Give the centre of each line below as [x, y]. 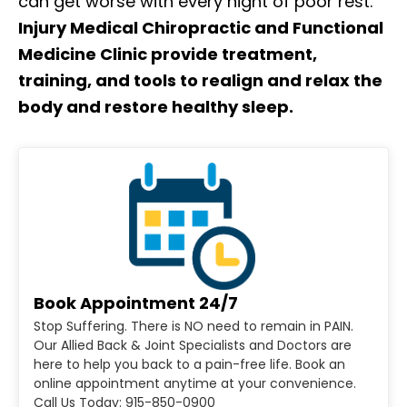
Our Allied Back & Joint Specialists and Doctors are [193, 345]
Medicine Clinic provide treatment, [168, 55]
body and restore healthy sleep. [156, 107]
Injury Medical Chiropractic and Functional [201, 28]
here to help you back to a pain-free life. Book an [189, 364]
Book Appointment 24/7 [136, 303]
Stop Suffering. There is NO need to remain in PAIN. [194, 326]
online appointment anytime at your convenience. [195, 383]
